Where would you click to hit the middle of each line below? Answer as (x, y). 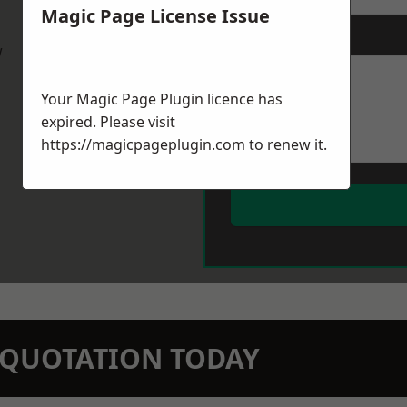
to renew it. (286, 145)
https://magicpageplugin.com (143, 145)
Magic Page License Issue (155, 16)
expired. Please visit (108, 122)
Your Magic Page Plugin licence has (162, 99)
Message (258, 40)
